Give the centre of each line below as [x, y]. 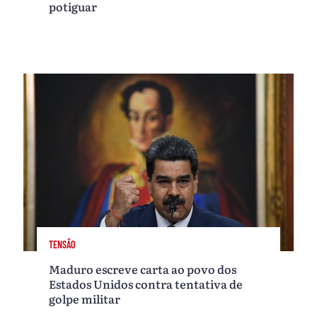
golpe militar [85, 298]
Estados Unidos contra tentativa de [146, 283]
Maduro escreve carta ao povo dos [143, 269]
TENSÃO [63, 245]
